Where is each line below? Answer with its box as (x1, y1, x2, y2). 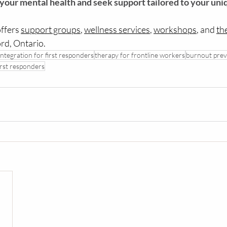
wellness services (84, 24, 150, 35)
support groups (21, 24, 81, 35)
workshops (154, 24, 197, 35)
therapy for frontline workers (95, 51, 185, 59)
